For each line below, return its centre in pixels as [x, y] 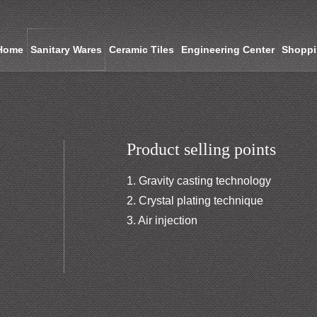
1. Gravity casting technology [199, 181]
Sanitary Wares [67, 50]
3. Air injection [162, 220]
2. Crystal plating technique [195, 201]
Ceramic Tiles [142, 50]
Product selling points [202, 149]
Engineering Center [228, 50]
